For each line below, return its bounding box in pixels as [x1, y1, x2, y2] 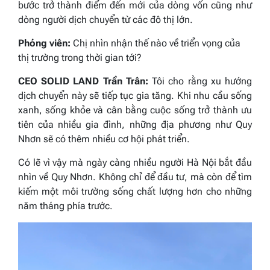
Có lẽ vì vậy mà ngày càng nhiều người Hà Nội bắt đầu [18, 157, 252, 169]
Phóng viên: [18, 37, 71, 49]
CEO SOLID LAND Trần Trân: [18, 75, 148, 87]
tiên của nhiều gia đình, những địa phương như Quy [18, 119, 252, 131]
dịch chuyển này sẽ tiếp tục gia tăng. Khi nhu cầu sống [18, 90, 252, 102]
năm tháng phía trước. [18, 200, 113, 212]
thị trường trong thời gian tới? [18, 52, 142, 64]
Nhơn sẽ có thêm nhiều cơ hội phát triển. [18, 133, 190, 145]
